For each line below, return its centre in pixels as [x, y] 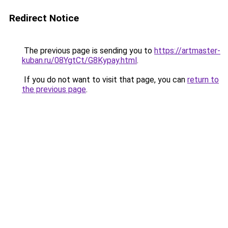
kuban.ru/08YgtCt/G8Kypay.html [79, 60]
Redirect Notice [44, 18]
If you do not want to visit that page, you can [105, 80]
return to [203, 80]
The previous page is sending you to [88, 51]
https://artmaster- [187, 51]
